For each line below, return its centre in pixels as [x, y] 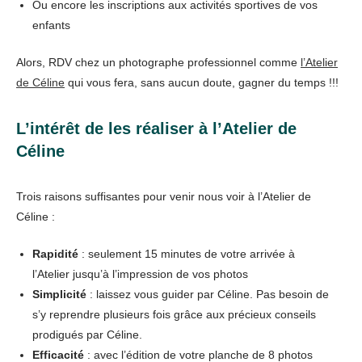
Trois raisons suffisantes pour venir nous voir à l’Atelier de [164, 196]
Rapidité [57, 253]
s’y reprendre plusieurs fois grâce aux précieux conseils [174, 314]
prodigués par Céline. [87, 334]
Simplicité [59, 294]
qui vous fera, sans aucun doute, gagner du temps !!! [202, 82]
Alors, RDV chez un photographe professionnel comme [158, 62]
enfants [51, 25]
